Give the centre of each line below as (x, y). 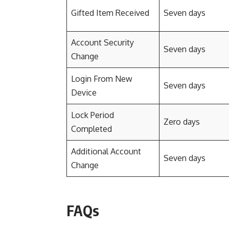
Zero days (182, 122)
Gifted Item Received (110, 13)
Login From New (102, 79)
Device (84, 93)
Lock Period (93, 115)
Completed (91, 129)
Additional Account (106, 151)
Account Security (102, 42)
